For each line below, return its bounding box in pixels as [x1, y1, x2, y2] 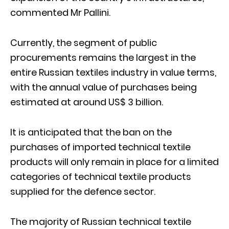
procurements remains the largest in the [10, 51, 196, 64]
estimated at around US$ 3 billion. [10, 95, 163, 108]
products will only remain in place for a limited [10, 155, 219, 168]
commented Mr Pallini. [10, 6, 110, 19]
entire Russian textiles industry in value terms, [10, 65, 216, 79]
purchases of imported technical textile [10, 140, 191, 153]
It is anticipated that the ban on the [10, 125, 172, 139]
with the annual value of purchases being [10, 80, 197, 94]
